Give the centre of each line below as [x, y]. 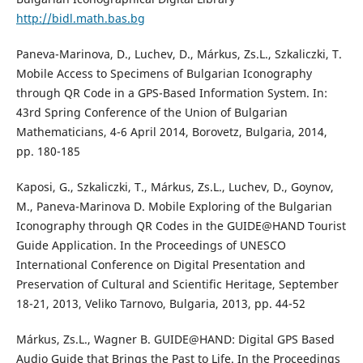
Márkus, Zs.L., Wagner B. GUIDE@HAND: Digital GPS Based [175, 340]
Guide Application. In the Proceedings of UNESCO [151, 246]
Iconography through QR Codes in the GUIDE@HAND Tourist [181, 226]
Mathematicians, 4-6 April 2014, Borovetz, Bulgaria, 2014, [171, 132]
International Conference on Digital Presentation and [160, 265]
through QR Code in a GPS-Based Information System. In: [171, 93]
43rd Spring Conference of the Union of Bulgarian [152, 113]
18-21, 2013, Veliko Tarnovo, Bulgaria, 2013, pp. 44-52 [160, 304]
